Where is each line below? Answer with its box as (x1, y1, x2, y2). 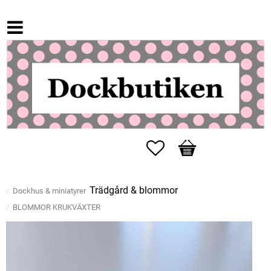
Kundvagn (178, 140, 221, 152)
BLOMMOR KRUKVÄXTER (13, 203, 100, 212)
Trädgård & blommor (90, 184, 178, 197)
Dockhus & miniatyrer (13, 186, 86, 196)
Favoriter (164, 140, 201, 152)
